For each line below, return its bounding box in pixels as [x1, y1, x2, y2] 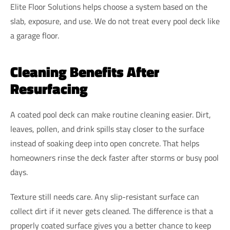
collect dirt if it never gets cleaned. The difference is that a [10, 205, 213, 218]
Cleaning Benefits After [10, 61, 159, 83]
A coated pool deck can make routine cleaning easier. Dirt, [10, 108, 211, 121]
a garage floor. [10, 29, 59, 42]
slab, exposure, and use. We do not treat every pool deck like [10, 15, 220, 28]
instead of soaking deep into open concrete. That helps [10, 137, 199, 150]
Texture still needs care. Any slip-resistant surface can [10, 190, 199, 203]
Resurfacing [10, 78, 88, 100]
